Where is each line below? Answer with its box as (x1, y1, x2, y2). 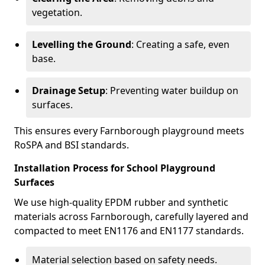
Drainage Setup (32, 84, 105, 97)
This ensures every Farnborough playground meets (14, 124, 244, 137)
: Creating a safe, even (131, 38, 230, 51)
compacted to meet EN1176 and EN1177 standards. (14, 224, 244, 237)
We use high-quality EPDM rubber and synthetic (14, 196, 228, 209)
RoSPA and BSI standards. (14, 138, 129, 151)
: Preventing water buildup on (105, 84, 238, 97)
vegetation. (32, 6, 82, 19)
